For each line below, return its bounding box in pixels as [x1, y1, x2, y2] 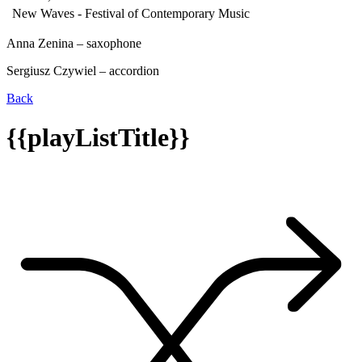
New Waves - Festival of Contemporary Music [12, 6, 250, 20]
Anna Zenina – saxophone [6, 36, 141, 50]
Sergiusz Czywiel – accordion [6, 63, 159, 78]
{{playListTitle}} [6, 123, 190, 153]
